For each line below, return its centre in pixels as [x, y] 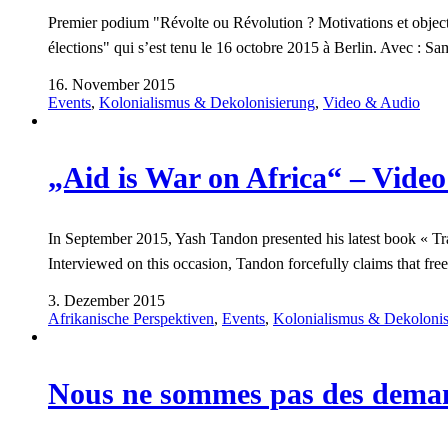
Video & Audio [371, 102]
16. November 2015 [111, 84]
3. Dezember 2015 [106, 300]
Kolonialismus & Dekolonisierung [207, 102]
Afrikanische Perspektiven [131, 318]
